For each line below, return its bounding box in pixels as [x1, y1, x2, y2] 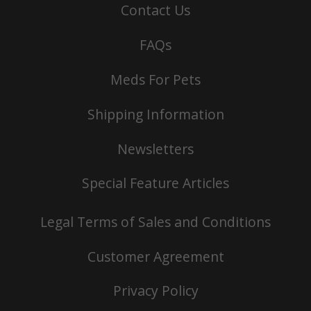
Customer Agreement [87, 246, 224, 266]
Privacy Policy [112, 281, 199, 301]
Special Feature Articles [82, 174, 229, 193]
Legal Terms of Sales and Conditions [40, 212, 271, 231]
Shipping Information [87, 104, 224, 124]
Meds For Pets [110, 69, 201, 89]
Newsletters [117, 139, 194, 158]
